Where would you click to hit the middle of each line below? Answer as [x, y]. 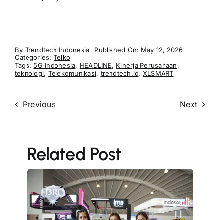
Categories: [34, 57]
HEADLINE [96, 65]
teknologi [29, 73]
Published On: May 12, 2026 [139, 50]
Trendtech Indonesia [57, 50]
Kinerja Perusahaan [147, 65]
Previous [39, 104]
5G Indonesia [55, 65]
